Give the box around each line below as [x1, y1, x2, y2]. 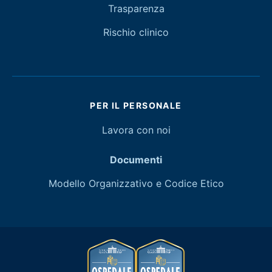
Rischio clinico [103, 26, 169, 38]
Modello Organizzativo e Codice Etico [48, 177, 224, 189]
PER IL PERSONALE [90, 100, 182, 110]
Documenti [110, 154, 162, 166]
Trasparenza [107, 2, 165, 15]
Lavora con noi [101, 124, 171, 136]
